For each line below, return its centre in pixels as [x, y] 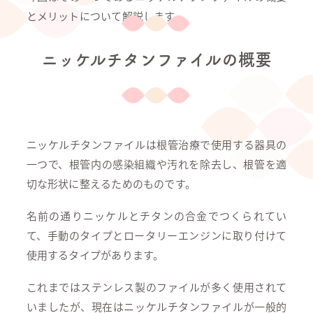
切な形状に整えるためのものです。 [111, 183]
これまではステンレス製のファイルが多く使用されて [156, 287]
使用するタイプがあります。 [95, 255]
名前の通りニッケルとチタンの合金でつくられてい [156, 216]
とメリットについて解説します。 [105, 16]
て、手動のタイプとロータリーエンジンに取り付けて [156, 235]
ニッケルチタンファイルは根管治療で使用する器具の [156, 144]
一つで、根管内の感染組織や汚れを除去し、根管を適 [156, 164]
